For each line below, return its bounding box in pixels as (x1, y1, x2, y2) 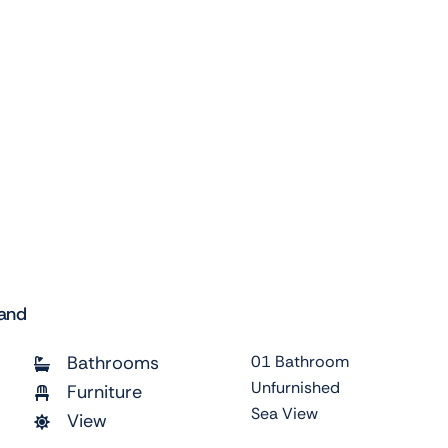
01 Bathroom (251, 351, 349, 373)
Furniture (67, 380, 142, 405)
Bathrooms (67, 351, 159, 376)
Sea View (251, 403, 318, 425)
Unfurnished (251, 377, 340, 399)
